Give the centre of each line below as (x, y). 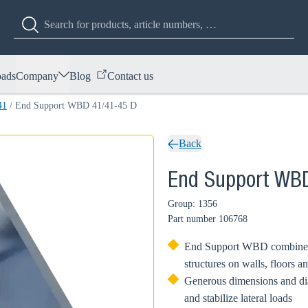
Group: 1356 (192, 204)
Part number (192, 219)
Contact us (130, 76)
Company (37, 76)
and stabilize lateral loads (238, 298)
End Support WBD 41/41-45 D (76, 106)
